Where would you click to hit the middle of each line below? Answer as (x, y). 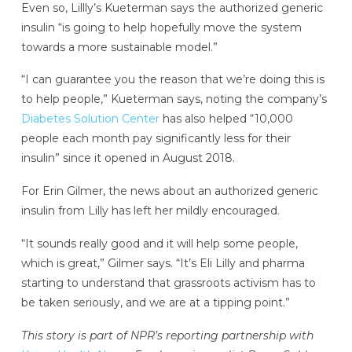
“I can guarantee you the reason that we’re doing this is (172, 80)
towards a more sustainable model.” (119, 47)
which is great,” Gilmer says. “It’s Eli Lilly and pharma (163, 263)
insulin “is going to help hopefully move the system (161, 27)
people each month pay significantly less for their (156, 139)
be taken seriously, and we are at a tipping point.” (155, 302)
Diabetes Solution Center (90, 119)
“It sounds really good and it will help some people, (159, 243)
